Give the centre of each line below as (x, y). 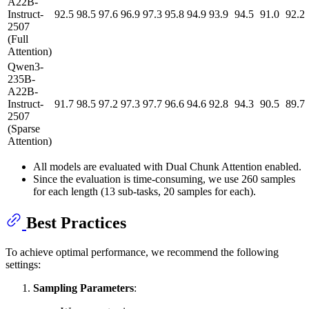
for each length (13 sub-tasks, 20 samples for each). (144, 192)
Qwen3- (26, 67)
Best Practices (76, 223)
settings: (23, 265)
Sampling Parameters (83, 288)
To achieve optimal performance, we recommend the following (142, 252)
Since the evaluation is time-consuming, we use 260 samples (164, 179)
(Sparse (24, 129)
